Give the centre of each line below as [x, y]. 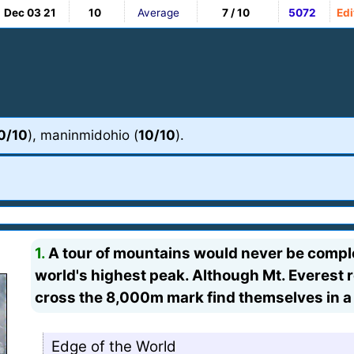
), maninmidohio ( [83, 135]
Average [158, 12]
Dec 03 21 [30, 12]
